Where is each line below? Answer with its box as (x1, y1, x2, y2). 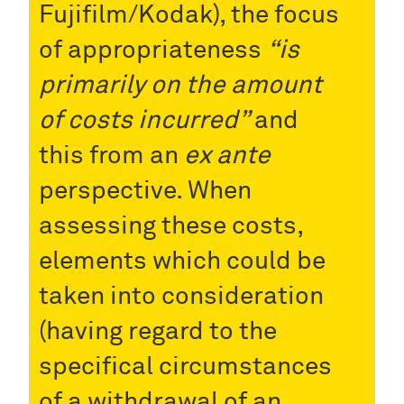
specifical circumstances (39, 353, 332, 380)
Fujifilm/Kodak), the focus (39, 2, 339, 28)
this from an (39, 142, 184, 169)
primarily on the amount (39, 72, 322, 98)
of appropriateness (39, 37, 267, 63)
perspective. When (39, 178, 252, 204)
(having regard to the (39, 318, 277, 344)
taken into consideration (39, 283, 324, 309)
